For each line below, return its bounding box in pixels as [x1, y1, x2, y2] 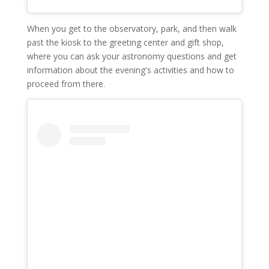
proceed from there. [26, 78, 105, 90]
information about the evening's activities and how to [26, 64, 234, 76]
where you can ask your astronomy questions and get [26, 50, 237, 62]
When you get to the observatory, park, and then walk [26, 23, 237, 35]
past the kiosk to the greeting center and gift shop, [26, 37, 224, 49]
